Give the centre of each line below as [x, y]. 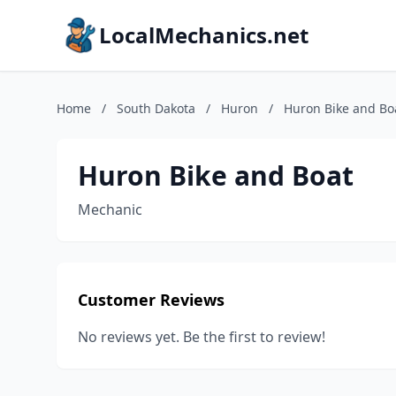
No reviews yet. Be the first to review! [202, 337]
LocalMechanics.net [204, 35]
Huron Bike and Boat [216, 175]
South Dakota [156, 108]
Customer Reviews [151, 300]
